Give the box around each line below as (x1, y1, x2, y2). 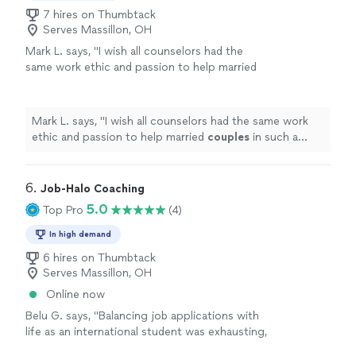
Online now (46, 288, 105, 301)
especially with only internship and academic (25, 341, 253, 354)
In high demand (49, 229, 111, 239)
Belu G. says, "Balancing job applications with (25, 309, 259, 323)
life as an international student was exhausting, (25, 325, 267, 339)
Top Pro (43, 203, 83, 217)
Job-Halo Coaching (41, 182, 145, 195)
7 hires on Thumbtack (43, 8, 156, 21)
